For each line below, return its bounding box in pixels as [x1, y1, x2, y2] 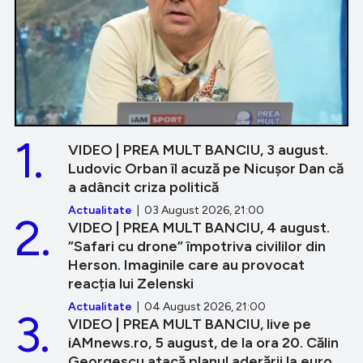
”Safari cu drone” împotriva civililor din [68, 237, 326, 256]
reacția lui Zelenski [68, 275, 194, 293]
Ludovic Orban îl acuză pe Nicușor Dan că [68, 160, 344, 178]
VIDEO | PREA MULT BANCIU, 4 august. [68, 219, 330, 237]
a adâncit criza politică [68, 178, 219, 197]
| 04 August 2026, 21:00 [132, 300, 266, 314]
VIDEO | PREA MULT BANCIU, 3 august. [68, 141, 328, 160]
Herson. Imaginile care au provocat [68, 256, 305, 275]
